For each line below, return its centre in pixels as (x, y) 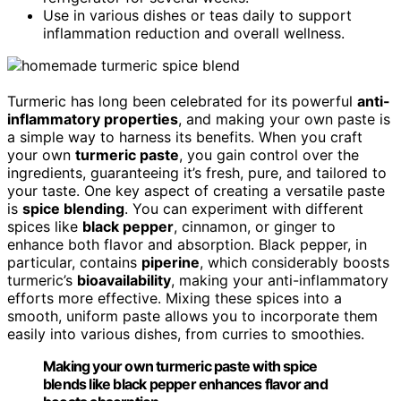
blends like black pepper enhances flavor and (185, 384)
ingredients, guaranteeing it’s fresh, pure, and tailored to (197, 172)
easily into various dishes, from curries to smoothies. (186, 333)
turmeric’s (42, 280)
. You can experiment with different (244, 208)
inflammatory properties (93, 119)
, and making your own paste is (284, 119)
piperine (171, 262)
